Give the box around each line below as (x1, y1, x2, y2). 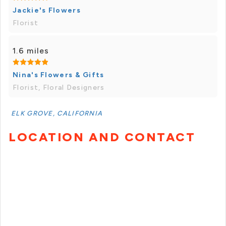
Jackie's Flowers (13, 6, 81, 15)
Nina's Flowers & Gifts (13, 71, 104, 80)
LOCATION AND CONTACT (9, 130, 195, 145)
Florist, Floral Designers (13, 83, 105, 92)
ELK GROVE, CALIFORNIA (11, 109, 103, 118)
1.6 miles (13, 46, 49, 56)
